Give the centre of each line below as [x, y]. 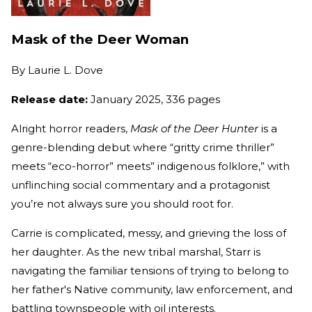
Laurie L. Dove [65, 70]
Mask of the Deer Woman [100, 40]
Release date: [49, 100]
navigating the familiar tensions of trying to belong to [150, 271]
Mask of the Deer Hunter [194, 129]
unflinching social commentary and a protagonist [141, 185]
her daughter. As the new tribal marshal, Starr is [136, 252]
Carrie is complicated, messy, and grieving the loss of [149, 233]
